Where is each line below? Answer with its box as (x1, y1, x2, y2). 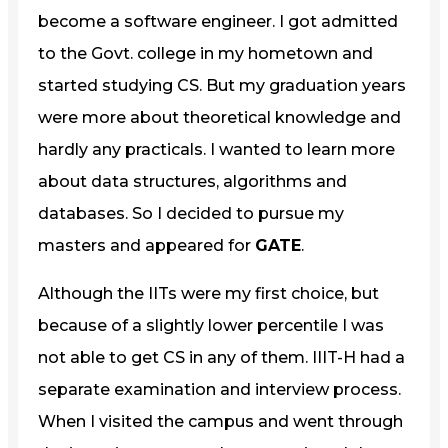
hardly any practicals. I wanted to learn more (38, 139, 395, 159)
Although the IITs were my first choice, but (38, 283, 379, 303)
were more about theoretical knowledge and (38, 107, 401, 127)
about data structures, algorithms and (38, 171, 347, 191)
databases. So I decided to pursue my (38, 203, 344, 223)
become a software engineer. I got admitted (38, 11, 398, 31)
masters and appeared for (38, 235, 255, 255)
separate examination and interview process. (38, 379, 401, 399)
